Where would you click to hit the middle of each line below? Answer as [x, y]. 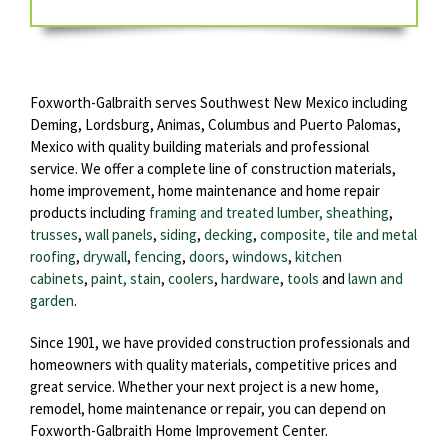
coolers [191, 278]
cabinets [57, 278]
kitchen [318, 256]
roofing [53, 256]
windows [260, 256]
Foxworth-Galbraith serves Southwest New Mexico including [219, 102]
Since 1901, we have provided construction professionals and [220, 342]
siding [178, 234]
